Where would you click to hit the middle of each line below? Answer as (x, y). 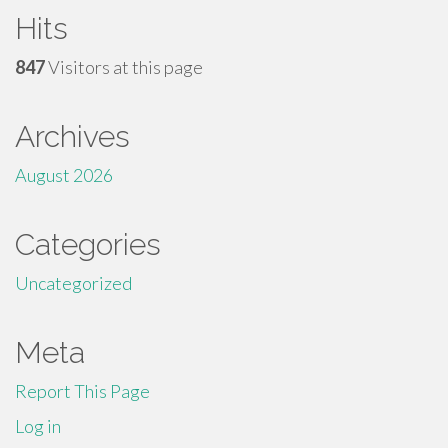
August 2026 (64, 175)
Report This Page (82, 391)
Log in (38, 426)
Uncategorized (73, 283)
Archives (72, 136)
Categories (88, 244)
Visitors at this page (124, 67)
